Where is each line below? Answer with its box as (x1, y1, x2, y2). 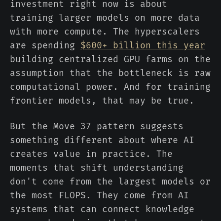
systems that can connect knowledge (10, 204, 194, 215)
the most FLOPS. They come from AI (10, 190, 189, 201)
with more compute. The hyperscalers (10, 26, 200, 37)
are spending (10, 40, 80, 51)
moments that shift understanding (10, 162, 184, 174)
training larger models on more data (10, 12, 200, 24)
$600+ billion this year (80, 40, 205, 51)
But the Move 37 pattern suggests (10, 121, 184, 132)
